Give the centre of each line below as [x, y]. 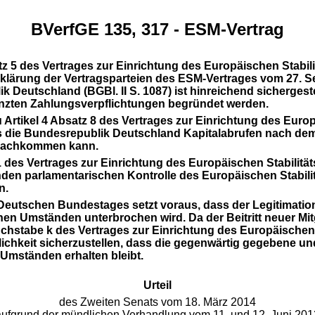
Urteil [157, 285]
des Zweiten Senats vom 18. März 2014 [157, 302]
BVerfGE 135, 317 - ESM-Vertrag [157, 29]
